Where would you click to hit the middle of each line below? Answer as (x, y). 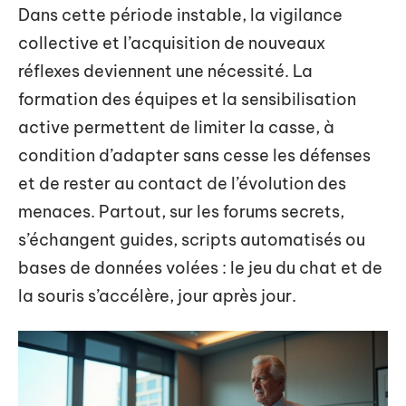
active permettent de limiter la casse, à (176, 127)
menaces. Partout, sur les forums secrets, (181, 212)
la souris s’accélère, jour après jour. (157, 296)
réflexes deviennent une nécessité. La (165, 71)
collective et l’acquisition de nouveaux (172, 43)
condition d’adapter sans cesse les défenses (194, 155)
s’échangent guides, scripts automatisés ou (192, 240)
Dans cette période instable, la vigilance (180, 15)
